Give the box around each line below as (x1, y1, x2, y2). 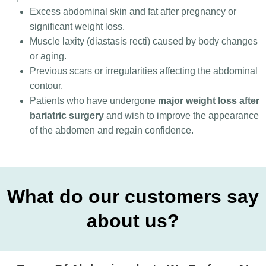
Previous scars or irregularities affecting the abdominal (30, 65, 258, 76)
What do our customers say (7, 185, 259, 207)
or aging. (30, 50, 66, 61)
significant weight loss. (30, 21, 125, 31)
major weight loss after (158, 95, 259, 106)
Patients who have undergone (30, 95, 158, 106)
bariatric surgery (30, 110, 104, 121)
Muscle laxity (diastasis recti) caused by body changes (30, 36, 258, 46)
